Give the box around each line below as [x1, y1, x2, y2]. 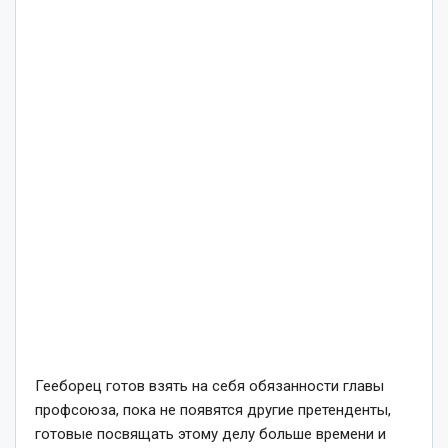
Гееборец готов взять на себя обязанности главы [35, 376, 384, 395]
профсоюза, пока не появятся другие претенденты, [35, 400, 391, 419]
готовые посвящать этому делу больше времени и [35, 424, 386, 443]
